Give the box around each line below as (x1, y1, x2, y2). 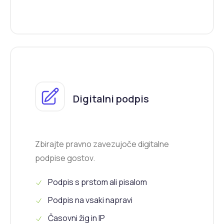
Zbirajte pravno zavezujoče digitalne (35, 138, 169, 150)
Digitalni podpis (73, 91, 149, 105)
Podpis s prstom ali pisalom (46, 176, 147, 188)
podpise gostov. (35, 152, 95, 164)
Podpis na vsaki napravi (46, 194, 132, 206)
